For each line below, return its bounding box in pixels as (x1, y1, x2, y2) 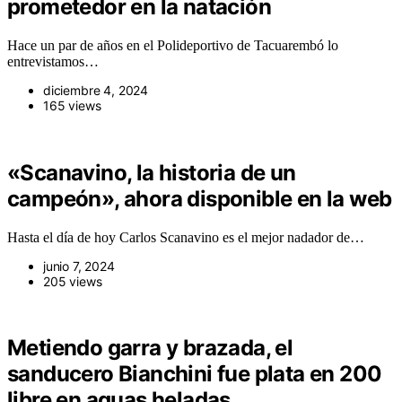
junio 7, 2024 (43, 258, 115, 274)
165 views (43, 97, 101, 113)
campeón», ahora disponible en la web (7, 185, 392, 212)
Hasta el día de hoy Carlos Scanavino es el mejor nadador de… (7, 229, 364, 245)
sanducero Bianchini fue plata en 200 (7, 361, 382, 388)
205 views (43, 273, 102, 289)
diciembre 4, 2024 (43, 82, 149, 98)
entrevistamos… (7, 53, 99, 69)
